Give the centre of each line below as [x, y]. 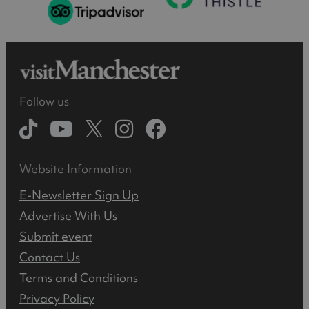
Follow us [44, 101]
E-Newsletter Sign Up [79, 195]
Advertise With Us [68, 216]
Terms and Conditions [79, 278]
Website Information [76, 169]
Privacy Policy [57, 298]
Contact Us [50, 257]
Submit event [56, 236]
